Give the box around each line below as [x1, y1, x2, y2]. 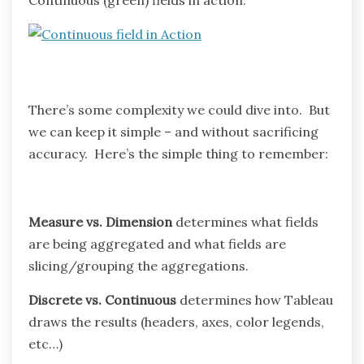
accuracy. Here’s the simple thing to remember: [28, 145, 328, 162]
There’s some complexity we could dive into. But [28, 101, 330, 118]
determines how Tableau [176, 291, 333, 308]
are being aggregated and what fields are [28, 235, 286, 252]
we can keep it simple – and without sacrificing [28, 123, 318, 140]
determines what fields [172, 213, 318, 230]
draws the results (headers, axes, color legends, [28, 313, 324, 330]
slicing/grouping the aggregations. [28, 257, 249, 274]
